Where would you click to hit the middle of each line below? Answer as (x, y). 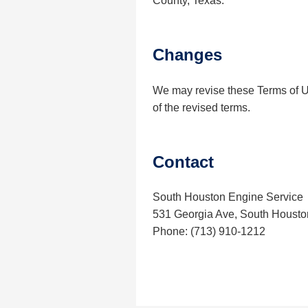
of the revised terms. (201, 107)
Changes (187, 54)
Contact (183, 162)
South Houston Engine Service (228, 197)
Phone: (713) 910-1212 (209, 232)
